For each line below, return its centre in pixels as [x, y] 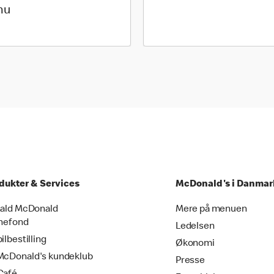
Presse [190, 261]
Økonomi [195, 244]
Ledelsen [195, 227]
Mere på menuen [211, 210]
